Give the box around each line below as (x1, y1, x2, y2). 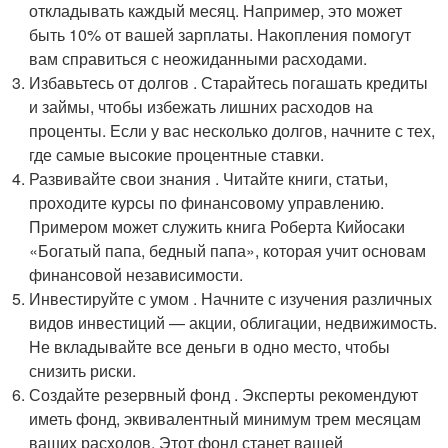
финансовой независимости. (29, 263, 244, 286)
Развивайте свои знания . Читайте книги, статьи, (29, 167, 389, 190)
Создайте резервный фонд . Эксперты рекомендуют (29, 383, 419, 406)
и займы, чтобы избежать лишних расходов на (29, 95, 374, 118)
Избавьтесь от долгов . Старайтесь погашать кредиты (29, 71, 429, 94)
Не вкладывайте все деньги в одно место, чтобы (29, 335, 391, 358)
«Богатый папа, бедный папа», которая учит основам (29, 239, 427, 262)
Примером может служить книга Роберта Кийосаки (29, 215, 406, 238)
